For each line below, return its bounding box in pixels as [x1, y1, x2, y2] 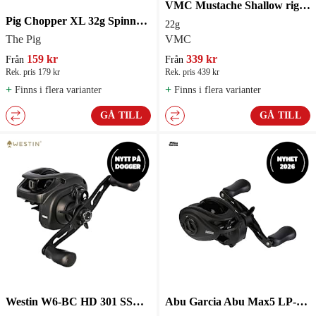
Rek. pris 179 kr [6, 66, 60, 77]
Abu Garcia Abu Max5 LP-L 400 [296, 295, 308, 308]
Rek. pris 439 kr [165, 66, 219, 77]
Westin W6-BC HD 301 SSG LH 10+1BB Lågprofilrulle [133, 295, 144, 308]
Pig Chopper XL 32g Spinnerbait [136, 14, 147, 27]
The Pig [6, 32, 41, 45]
